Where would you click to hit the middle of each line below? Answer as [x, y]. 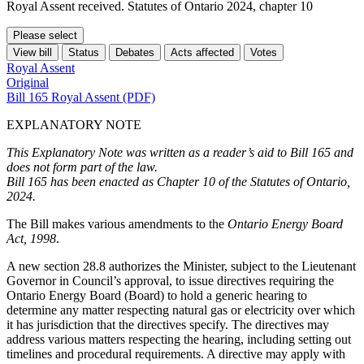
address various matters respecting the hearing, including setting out [179, 340]
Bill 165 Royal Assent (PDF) [81, 97]
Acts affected [202, 53]
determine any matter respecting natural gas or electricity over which [181, 310]
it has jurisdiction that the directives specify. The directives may [168, 325]
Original [28, 83]
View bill [32, 53]
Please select [45, 36]
